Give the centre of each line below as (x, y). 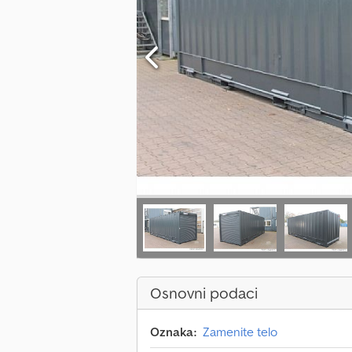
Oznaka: (173, 332)
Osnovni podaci (204, 293)
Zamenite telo (240, 332)
